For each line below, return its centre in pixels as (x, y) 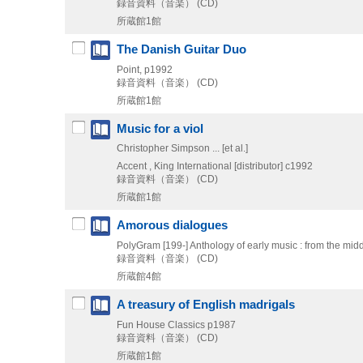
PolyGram (139, 245)
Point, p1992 (145, 69)
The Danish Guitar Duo (181, 49)
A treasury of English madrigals (206, 304)
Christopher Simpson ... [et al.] (182, 148)
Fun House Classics (161, 325)
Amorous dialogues (172, 225)
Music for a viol (160, 128)
